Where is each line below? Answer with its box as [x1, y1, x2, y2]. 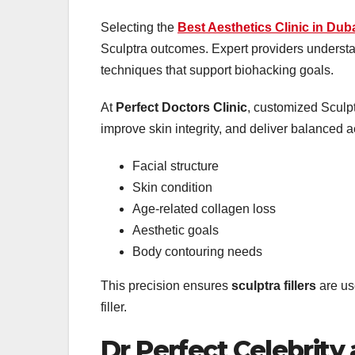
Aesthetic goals [132, 223, 219, 237]
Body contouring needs [132, 244, 262, 258]
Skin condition [132, 180, 212, 194]
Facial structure [132, 158, 219, 173]
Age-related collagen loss [132, 201, 276, 216]
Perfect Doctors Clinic [116, 100, 247, 114]
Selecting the [101, 20, 177, 34]
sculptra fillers [231, 278, 316, 292]
